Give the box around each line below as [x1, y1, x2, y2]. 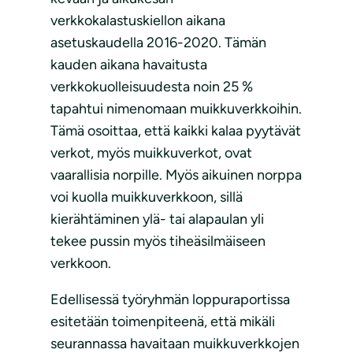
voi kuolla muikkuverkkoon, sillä [50, 188, 243, 206]
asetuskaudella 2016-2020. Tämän [50, 34, 266, 52]
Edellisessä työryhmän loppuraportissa [50, 291, 290, 309]
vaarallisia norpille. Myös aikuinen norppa [50, 166, 302, 184]
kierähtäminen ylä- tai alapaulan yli [50, 210, 264, 229]
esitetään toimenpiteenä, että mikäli [50, 313, 275, 331]
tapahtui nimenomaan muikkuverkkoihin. [50, 100, 302, 118]
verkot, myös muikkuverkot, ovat [50, 144, 252, 162]
